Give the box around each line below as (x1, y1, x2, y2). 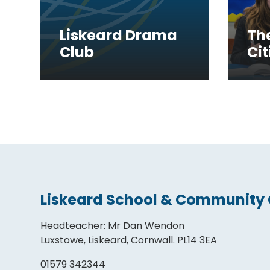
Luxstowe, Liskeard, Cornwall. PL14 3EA (40, 233, 218, 247)
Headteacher (40, 218, 104, 233)
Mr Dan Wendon (108, 218, 185, 233)
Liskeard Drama (60, 25, 178, 45)
